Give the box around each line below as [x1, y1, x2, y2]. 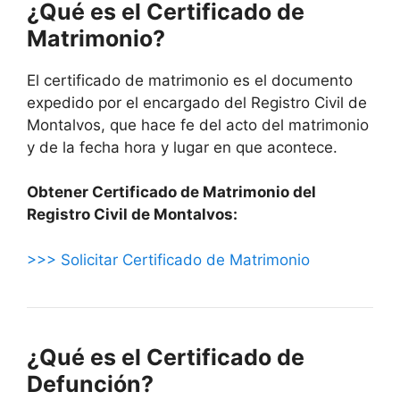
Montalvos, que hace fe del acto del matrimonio [27, 115, 369, 134]
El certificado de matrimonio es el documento [27, 71, 353, 89]
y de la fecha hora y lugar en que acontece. [27, 137, 337, 156]
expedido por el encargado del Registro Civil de [27, 93, 367, 112]
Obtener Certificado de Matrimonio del [27, 183, 316, 202]
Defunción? [27, 370, 154, 397]
